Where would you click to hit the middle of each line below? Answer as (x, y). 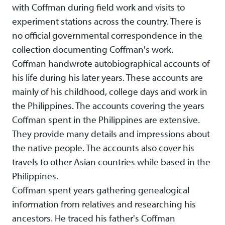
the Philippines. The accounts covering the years (108, 106)
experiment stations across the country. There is (107, 21)
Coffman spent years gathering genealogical (101, 190)
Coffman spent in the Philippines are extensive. (106, 120)
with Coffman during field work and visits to (98, 7)
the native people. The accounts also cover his (103, 148)
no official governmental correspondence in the (107, 35)
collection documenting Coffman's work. (93, 49)
